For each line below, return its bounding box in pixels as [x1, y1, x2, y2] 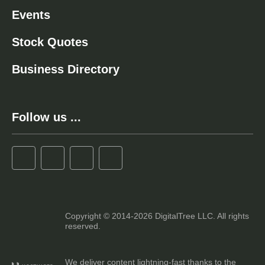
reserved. [65, 221, 101, 231]
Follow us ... [12, 111, 81, 124]
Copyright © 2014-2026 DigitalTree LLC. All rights [65, 211, 249, 221]
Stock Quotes [12, 35, 88, 49]
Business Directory [12, 63, 119, 76]
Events [12, 8, 50, 21]
